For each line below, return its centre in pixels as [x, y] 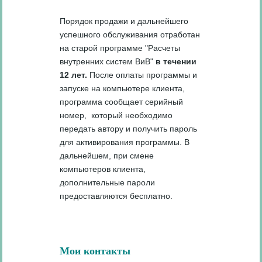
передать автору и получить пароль [129, 128]
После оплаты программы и [142, 75]
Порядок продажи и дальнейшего [124, 21]
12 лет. [74, 75]
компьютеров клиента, [103, 169]
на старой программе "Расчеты [120, 48]
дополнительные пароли [108, 182]
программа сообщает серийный [122, 101]
